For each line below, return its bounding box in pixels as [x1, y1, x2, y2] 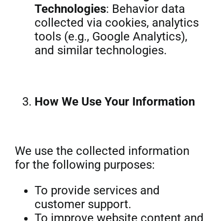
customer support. [34, 197, 131, 211]
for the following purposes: [14, 158, 155, 172]
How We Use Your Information [34, 95, 195, 109]
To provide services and [34, 184, 160, 197]
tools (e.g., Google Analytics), [34, 30, 187, 43]
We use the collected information [14, 144, 189, 158]
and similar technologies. [34, 43, 167, 57]
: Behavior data [106, 2, 185, 16]
